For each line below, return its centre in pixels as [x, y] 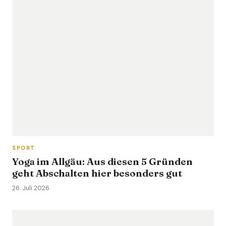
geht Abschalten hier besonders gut [97, 173]
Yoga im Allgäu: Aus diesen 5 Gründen [102, 161]
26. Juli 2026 [31, 188]
